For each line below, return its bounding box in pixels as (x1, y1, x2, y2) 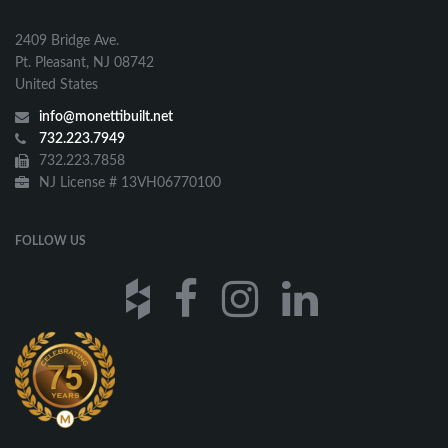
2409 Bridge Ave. (15, 33, 119, 48)
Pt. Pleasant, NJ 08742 (15, 55, 154, 70)
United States (15, 77, 98, 92)
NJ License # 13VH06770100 (35, 175, 221, 190)
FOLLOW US (15, 234, 86, 247)
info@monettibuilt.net (39, 109, 173, 124)
